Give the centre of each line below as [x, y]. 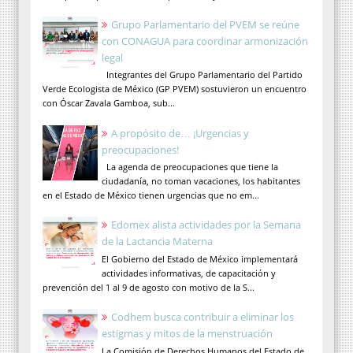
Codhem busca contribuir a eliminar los [203, 317]
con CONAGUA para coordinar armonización [205, 41]
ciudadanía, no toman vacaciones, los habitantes [201, 181]
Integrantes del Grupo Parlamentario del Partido [202, 75]
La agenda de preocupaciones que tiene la [190, 167]
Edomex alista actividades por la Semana [206, 225]
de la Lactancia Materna [157, 242]
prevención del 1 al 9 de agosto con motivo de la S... [149, 287]
